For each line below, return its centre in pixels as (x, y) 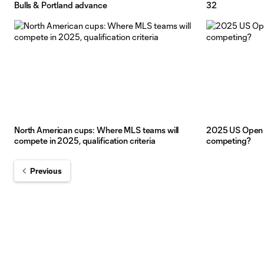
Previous (46, 171)
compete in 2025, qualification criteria (85, 140)
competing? (229, 140)
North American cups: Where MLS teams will (97, 130)
